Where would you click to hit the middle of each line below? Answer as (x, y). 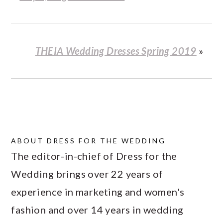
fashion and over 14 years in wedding (97, 210)
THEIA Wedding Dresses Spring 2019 (116, 51)
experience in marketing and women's (98, 192)
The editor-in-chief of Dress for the (94, 156)
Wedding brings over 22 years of (87, 174)
